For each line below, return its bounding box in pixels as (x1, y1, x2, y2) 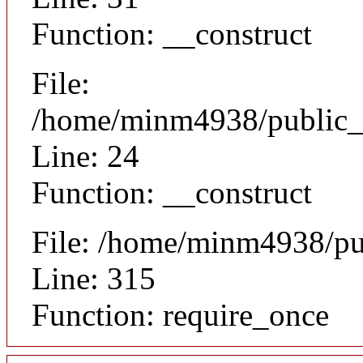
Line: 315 (32, 260, 156, 296)
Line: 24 (32, 138, 139, 173)
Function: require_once (32, 297, 329, 332)
